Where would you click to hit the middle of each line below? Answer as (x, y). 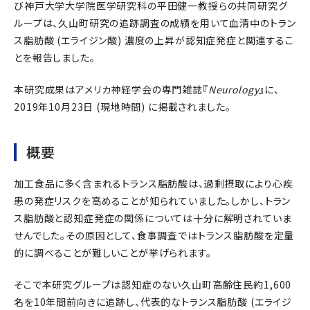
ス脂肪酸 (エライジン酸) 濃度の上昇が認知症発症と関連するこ (154, 40)
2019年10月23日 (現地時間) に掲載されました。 (122, 107)
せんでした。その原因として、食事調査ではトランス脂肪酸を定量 (154, 235)
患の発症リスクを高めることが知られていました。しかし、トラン (153, 201)
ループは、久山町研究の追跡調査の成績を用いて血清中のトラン (155, 23)
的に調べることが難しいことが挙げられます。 (113, 253)
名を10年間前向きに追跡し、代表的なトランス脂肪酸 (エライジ (153, 302)
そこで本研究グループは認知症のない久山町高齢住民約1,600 (153, 284)
